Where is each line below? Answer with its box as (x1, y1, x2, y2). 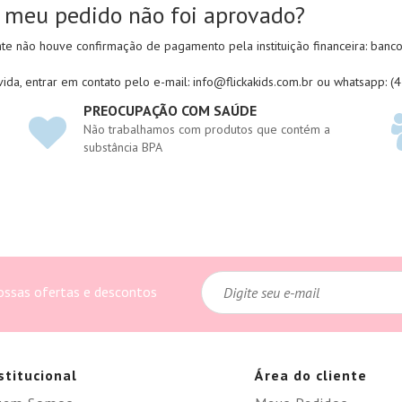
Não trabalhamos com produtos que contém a (83, 121, 331, 137)
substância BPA (83, 139, 163, 155)
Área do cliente (254, 366, 367, 384)
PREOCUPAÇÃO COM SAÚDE (83, 101, 258, 119)
